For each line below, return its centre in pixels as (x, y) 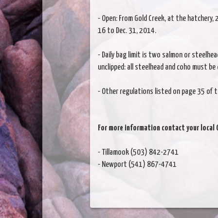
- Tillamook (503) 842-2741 (138, 152)
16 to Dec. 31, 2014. (127, 31)
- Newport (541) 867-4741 (137, 164)
